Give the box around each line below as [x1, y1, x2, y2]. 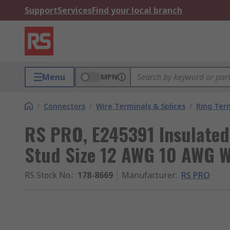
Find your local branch [92, 5, 182, 16]
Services [57, 5, 92, 16]
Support [25, 5, 57, 16]
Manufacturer [122, 169, 176, 181]
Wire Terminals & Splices [96, 101, 185, 111]
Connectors [44, 101, 85, 111]
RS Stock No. [25, 169, 72, 181]
